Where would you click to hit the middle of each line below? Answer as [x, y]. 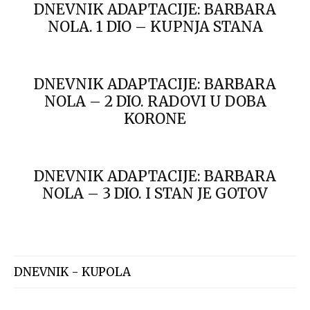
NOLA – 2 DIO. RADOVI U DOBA [155, 101]
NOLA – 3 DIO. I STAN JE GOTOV [155, 193]
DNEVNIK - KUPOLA [72, 272]
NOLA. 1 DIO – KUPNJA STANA [155, 27]
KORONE [155, 119]
